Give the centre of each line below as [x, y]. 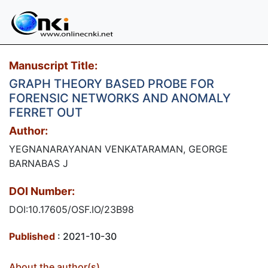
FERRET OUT [46, 112]
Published [32, 236]
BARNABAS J [39, 163]
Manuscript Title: [53, 66]
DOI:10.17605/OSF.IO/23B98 [71, 209]
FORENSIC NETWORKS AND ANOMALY [120, 98]
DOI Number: [42, 191]
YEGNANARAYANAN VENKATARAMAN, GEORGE [118, 149]
